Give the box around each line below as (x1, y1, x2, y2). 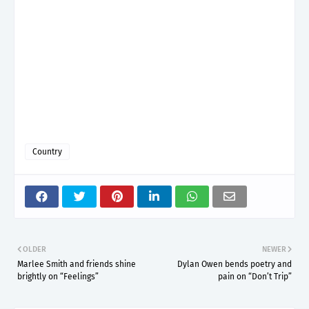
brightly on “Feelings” (17, 271, 99, 281)
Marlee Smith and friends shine (17, 259, 136, 269)
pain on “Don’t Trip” (218, 271, 292, 281)
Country (32, 146, 62, 157)
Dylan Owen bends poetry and (177, 259, 292, 269)
